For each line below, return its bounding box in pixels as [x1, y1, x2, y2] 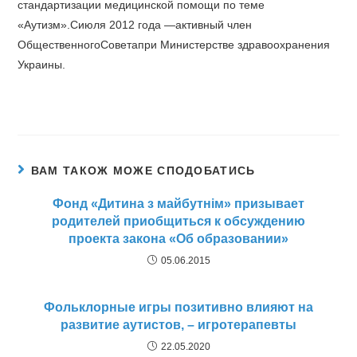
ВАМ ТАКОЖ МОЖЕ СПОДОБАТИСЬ [30, 163, 256, 177]
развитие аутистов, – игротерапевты [61, 317, 296, 331]
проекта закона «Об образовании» [69, 231, 288, 245]
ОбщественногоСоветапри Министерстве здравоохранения [18, 37, 331, 51]
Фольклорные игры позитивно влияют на [44, 300, 313, 314]
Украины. [18, 57, 66, 71]
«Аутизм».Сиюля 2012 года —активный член [18, 18, 253, 31]
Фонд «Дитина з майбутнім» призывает [53, 196, 304, 210]
